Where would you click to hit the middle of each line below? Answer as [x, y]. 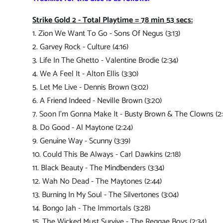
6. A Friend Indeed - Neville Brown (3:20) [97, 101]
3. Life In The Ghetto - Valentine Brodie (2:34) [105, 61]
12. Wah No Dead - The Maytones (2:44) [97, 182]
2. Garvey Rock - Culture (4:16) [80, 47]
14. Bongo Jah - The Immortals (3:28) [91, 209]
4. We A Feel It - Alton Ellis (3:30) [85, 74]
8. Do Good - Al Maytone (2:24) [83, 128]
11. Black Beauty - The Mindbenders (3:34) [98, 168]
